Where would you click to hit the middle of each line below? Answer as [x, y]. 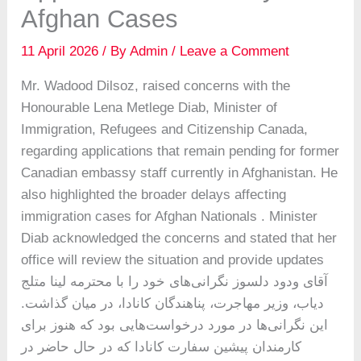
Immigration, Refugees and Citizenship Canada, [165, 130]
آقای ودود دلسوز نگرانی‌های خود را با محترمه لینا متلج [175, 282]
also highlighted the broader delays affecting [154, 195]
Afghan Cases [100, 19]
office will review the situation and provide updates [173, 260]
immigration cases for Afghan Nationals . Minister [170, 217]
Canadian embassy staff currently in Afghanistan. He [180, 173]
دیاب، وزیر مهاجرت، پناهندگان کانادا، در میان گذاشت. [173, 304]
